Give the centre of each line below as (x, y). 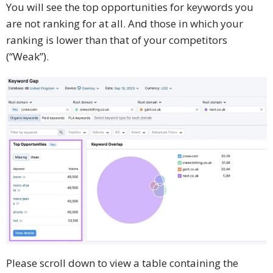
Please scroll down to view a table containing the (122, 263)
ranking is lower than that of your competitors (117, 40)
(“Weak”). (27, 57)
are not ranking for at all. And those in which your (125, 24)
